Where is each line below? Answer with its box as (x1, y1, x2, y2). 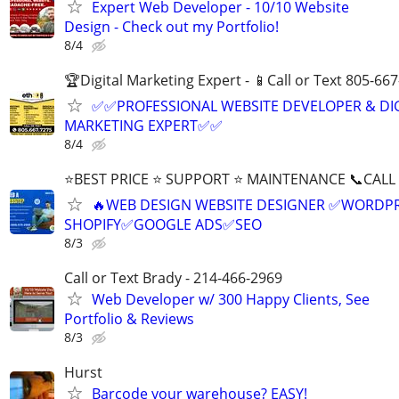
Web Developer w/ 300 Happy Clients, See (92, 289, 370, 310)
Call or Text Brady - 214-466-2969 (64, 268, 282, 289)
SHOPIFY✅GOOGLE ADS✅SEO (64, 215, 262, 234)
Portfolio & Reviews (64, 309, 194, 330)
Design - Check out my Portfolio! (64, 16, 279, 37)
